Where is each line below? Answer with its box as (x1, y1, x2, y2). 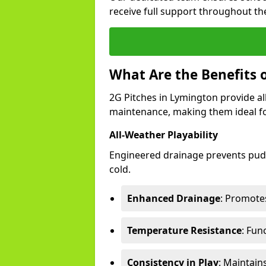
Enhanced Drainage (127, 192, 220, 205)
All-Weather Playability (109, 128, 218, 141)
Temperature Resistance (127, 224, 242, 237)
